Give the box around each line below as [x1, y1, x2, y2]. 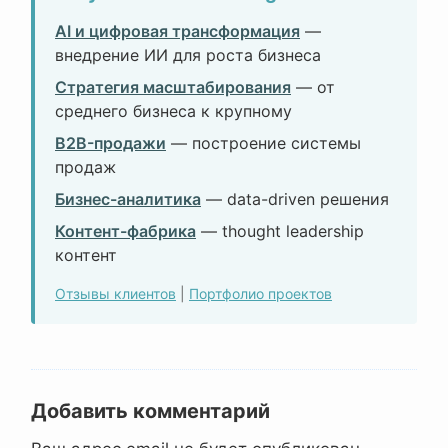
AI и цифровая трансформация [55, 21, 300, 42]
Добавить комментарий [31, 399, 270, 424]
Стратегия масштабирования [55, 77, 291, 98]
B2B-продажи [55, 133, 166, 154]
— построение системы [166, 133, 361, 154]
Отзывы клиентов [55, 285, 176, 303]
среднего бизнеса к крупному [55, 101, 292, 122]
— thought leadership [196, 221, 364, 242]
